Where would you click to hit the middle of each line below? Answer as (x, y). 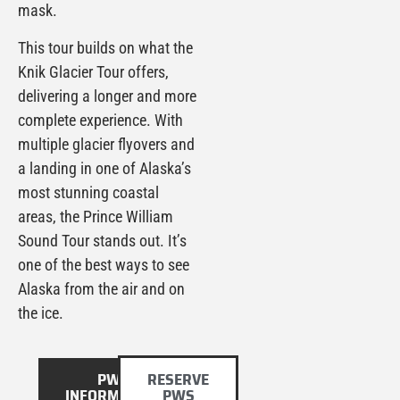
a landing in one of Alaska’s (104, 168)
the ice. (41, 312)
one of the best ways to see (104, 264)
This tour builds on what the (105, 47)
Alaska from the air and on (101, 288)
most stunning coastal (88, 192)
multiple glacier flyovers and (106, 144)
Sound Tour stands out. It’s (102, 240)
